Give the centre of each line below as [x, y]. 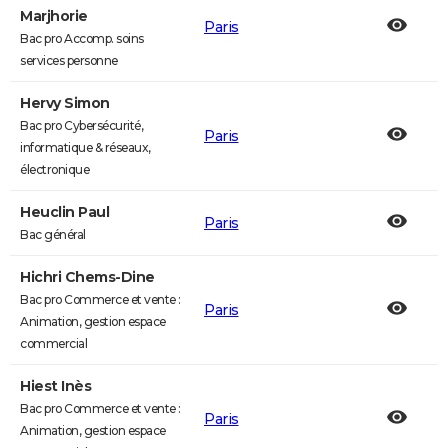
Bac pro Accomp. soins [82, 38]
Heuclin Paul [64, 212]
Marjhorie [54, 16]
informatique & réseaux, [85, 147]
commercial [53, 343]
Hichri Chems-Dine [87, 277]
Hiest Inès [55, 386]
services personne [69, 60]
